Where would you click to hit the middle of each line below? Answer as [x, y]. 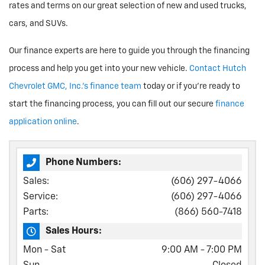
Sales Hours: [74, 231]
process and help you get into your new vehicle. [99, 69]
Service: [41, 197]
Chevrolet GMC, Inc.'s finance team [75, 86]
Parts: [36, 212]
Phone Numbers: [83, 163]
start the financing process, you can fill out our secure [112, 104]
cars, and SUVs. [38, 24]
